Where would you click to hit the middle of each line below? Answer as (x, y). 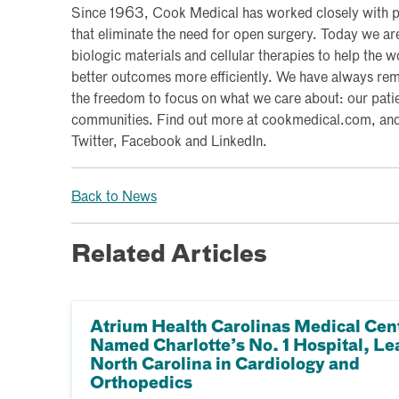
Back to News (114, 197)
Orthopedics (141, 383)
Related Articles (169, 255)
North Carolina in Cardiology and (225, 365)
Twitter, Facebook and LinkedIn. (169, 142)
